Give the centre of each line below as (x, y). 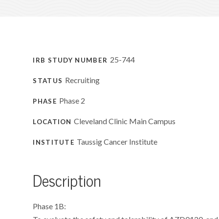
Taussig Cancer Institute (117, 142)
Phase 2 (72, 100)
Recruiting (82, 80)
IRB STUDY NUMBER (71, 60)
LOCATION (54, 122)
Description (67, 181)
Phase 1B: (50, 206)
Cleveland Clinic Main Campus (125, 121)
